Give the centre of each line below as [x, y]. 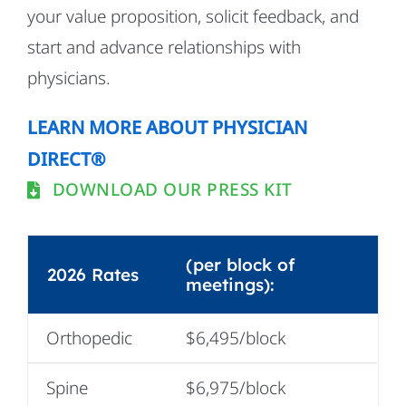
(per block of [240, 264]
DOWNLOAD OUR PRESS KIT [172, 190]
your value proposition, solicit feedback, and [193, 16]
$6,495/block [235, 338]
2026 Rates [92, 274]
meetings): [230, 284]
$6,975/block [235, 387]
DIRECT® [66, 159]
